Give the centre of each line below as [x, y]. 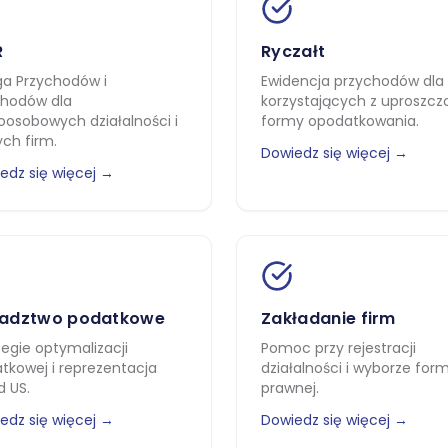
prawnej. [290, 388]
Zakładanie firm [328, 318]
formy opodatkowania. [340, 121]
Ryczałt [293, 51]
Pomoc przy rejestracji [338, 348]
